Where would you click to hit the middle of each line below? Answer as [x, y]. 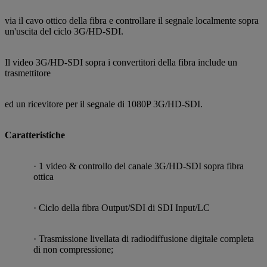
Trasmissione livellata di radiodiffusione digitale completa [146, 238]
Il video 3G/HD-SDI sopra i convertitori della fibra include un [121, 62]
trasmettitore [28, 73]
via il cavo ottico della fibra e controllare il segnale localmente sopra [132, 20]
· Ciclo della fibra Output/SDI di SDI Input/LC [122, 207]
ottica [44, 176]
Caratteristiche [35, 135]
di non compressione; [73, 249]
